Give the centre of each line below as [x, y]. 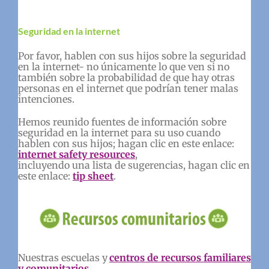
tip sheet [93, 176]
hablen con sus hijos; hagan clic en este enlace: [126, 144]
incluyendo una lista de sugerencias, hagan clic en [134, 165]
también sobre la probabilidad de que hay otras [126, 78]
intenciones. [47, 99]
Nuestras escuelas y [62, 257]
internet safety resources [76, 155]
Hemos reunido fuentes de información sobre [122, 122]
